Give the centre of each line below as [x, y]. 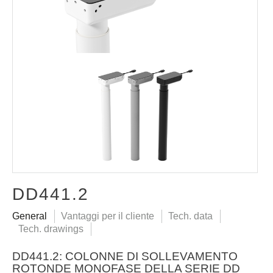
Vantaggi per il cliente [108, 216]
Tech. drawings [51, 229]
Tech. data [190, 216]
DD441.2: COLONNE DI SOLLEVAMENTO [125, 256]
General [30, 216]
